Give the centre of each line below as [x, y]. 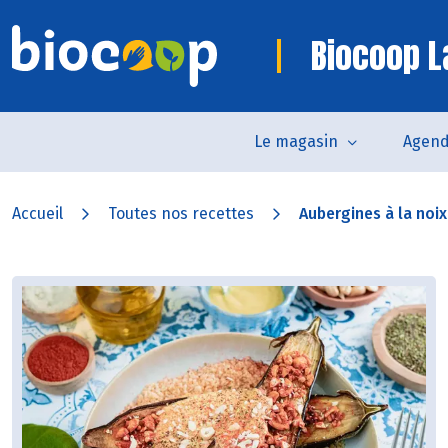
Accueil [37, 213]
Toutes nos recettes [181, 213]
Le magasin [295, 141]
